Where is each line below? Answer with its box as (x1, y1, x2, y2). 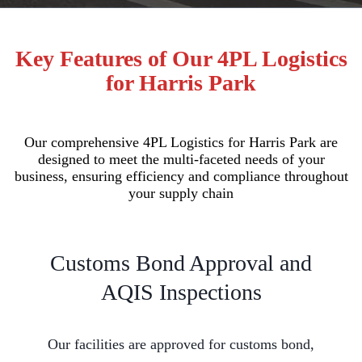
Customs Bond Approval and (50, 250, 312, 276)
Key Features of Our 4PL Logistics (15, 45, 347, 71)
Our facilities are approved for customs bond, (48, 336, 314, 353)
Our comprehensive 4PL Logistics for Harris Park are (24, 133, 338, 150)
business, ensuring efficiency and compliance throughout (14, 167, 348, 184)
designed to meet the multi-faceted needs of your (37, 150, 325, 167)
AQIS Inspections (100, 280, 262, 305)
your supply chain (128, 184, 234, 201)
